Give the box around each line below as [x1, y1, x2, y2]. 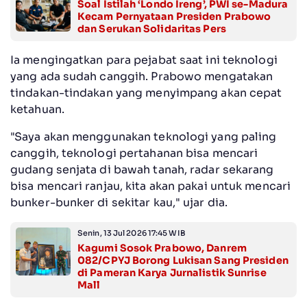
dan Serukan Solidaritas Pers [77, 23, 226, 36]
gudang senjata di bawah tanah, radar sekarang [10, 162, 274, 177]
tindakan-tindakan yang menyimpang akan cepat [10, 86, 282, 101]
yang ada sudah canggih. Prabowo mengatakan [10, 69, 273, 84]
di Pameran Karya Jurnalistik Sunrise [77, 267, 267, 280]
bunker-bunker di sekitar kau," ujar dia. [10, 195, 228, 210]
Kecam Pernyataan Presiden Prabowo [77, 10, 271, 23]
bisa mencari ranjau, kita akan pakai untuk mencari [10, 179, 291, 194]
